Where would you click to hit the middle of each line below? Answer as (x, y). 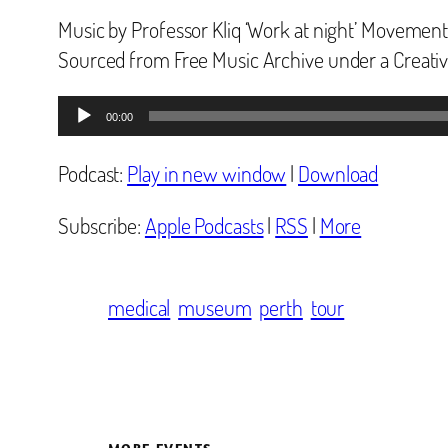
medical (139, 306)
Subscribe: (101, 224)
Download (338, 172)
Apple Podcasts (204, 224)
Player (82, 139)
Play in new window (207, 172)
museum (215, 306)
